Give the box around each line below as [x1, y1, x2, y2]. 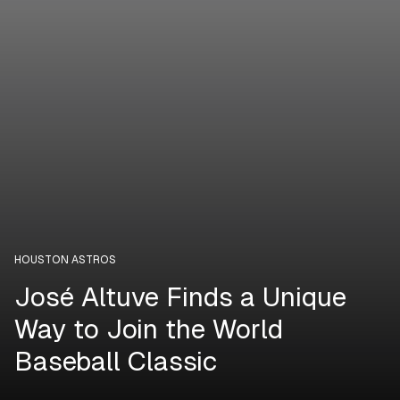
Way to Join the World [14, 312, 283, 345]
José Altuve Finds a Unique [14, 280, 346, 312]
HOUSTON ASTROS [14, 253, 116, 266]
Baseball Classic [14, 345, 217, 377]
